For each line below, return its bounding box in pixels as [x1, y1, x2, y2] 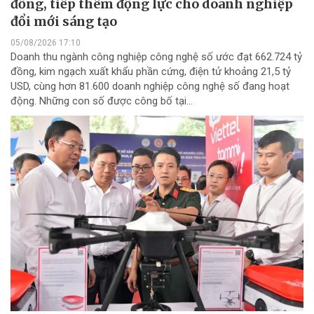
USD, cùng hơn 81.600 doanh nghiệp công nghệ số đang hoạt [11, 79, 289, 93]
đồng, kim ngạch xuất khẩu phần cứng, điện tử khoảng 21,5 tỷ [11, 64, 291, 78]
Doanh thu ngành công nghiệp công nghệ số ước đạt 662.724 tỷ [11, 50, 302, 63]
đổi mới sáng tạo [11, 13, 117, 29]
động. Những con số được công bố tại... [11, 94, 193, 107]
